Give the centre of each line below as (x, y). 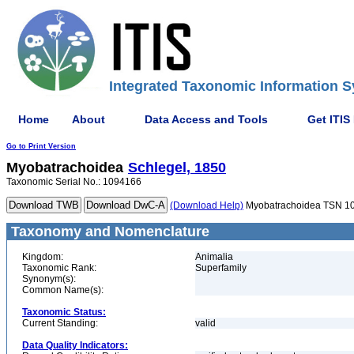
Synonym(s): (49, 279)
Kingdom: (43, 257)
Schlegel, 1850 (177, 168)
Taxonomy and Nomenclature (108, 232)
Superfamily (221, 268)
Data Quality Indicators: (75, 345)
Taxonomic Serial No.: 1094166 (74, 182)
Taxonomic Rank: (59, 268)
